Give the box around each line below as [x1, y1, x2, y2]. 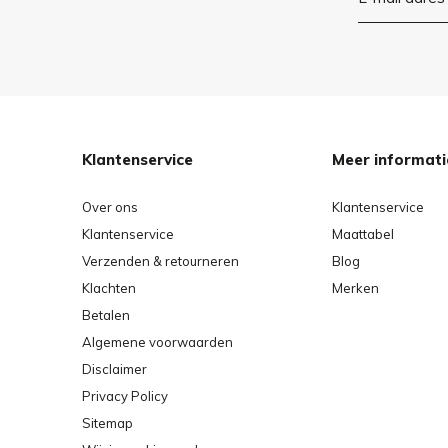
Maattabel [332, 225, 394, 242]
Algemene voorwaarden [82, 333, 233, 350]
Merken [332, 279, 379, 296]
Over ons [82, 198, 138, 215]
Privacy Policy [82, 387, 168, 404]
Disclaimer [82, 360, 147, 377]
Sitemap [82, 414, 133, 431]
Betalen [82, 306, 130, 323]
